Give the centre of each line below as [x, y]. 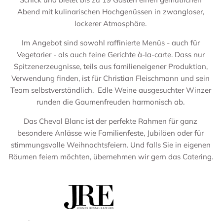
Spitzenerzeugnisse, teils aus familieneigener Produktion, [110, 66]
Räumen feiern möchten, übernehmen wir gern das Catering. [110, 156]
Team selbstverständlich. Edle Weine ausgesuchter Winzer [110, 90]
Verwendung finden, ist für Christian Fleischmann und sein [110, 78]
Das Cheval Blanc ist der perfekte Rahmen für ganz [110, 121]
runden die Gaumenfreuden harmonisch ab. [110, 102]
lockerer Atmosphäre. [110, 23]
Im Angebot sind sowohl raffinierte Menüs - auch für [110, 42]
